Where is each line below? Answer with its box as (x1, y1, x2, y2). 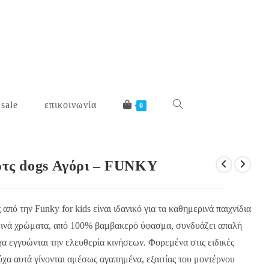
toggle (172, 100, 197, 109)
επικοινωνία (44, 100, 97, 110)
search (172, 184, 197, 193)
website (172, 142, 202, 151)
